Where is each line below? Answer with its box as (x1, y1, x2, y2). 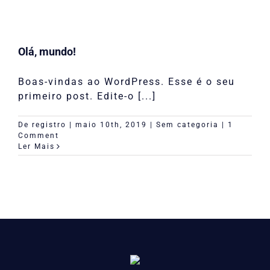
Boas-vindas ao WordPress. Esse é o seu (18, 76, 235, 87)
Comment (18, 131, 59, 140)
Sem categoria (156, 121, 219, 129)
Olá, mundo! (18, 45, 76, 58)
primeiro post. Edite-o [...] (18, 90, 156, 102)
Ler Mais (18, 142, 55, 151)
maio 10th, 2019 (75, 121, 147, 129)
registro (32, 121, 66, 129)
